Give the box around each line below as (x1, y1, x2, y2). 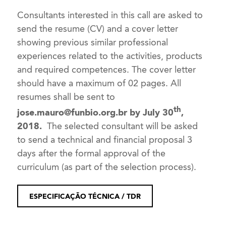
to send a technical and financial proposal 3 (17, 134, 193, 145)
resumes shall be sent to (17, 91, 116, 102)
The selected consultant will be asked (42, 120, 198, 132)
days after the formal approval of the (17, 147, 166, 159)
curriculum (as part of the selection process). (17, 161, 197, 173)
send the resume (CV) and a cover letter (17, 23, 179, 34)
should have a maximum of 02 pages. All (17, 77, 182, 89)
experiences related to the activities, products (17, 50, 203, 62)
